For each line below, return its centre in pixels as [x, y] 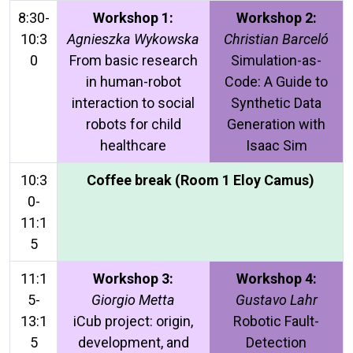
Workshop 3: [133, 279]
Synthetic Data [276, 103]
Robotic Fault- [276, 321]
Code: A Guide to [276, 82]
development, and [133, 342]
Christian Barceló [276, 39]
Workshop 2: [276, 18]
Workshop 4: [276, 279]
